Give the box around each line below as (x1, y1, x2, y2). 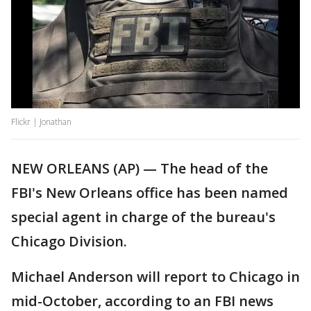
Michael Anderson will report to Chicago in (11, 267, 300, 287)
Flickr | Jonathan (11, 116, 72, 128)
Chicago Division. (11, 232, 127, 251)
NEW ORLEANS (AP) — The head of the (11, 159, 268, 178)
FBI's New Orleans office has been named (11, 183, 288, 203)
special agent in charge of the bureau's (11, 208, 276, 227)
